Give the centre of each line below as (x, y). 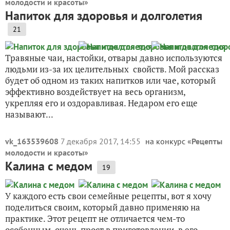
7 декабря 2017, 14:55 (102, 141)
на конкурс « (168, 141)
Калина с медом (49, 166)
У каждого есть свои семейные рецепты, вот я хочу (108, 196)
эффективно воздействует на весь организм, (95, 92)
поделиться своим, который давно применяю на (103, 207)
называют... (29, 114)
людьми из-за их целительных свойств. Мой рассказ (112, 69)
